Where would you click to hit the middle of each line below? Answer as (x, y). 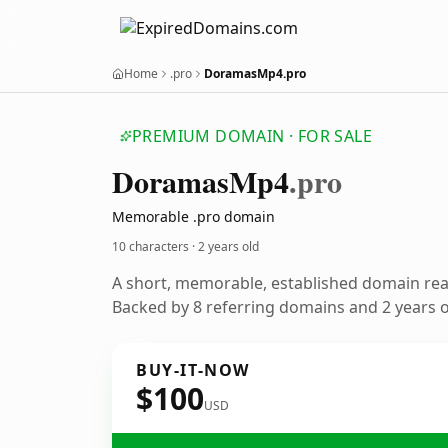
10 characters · (155, 246)
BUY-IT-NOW (193, 370)
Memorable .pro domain (193, 216)
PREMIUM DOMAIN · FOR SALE (252, 136)
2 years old (228, 246)
